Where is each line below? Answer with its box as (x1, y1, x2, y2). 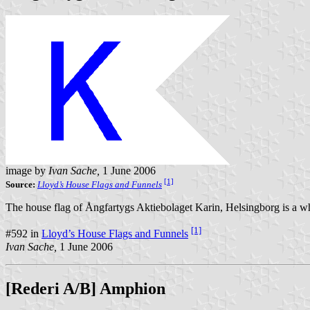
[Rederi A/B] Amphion (6, 279, 165, 298)
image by (6, 165, 48, 177)
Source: (6, 179, 35, 190)
